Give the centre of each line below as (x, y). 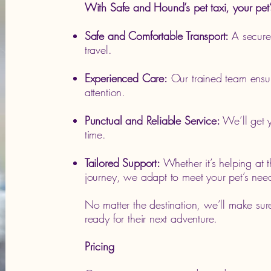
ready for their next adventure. (151, 218)
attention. (105, 92)
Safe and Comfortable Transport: (158, 36)
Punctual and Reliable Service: (154, 120)
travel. (98, 50)
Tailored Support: (124, 163)
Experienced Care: (126, 78)
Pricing (99, 246)
